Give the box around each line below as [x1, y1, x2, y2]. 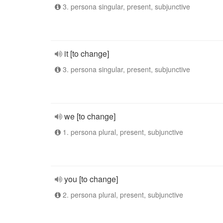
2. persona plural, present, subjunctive [61, 190, 183, 200]
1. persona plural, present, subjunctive [61, 127, 183, 137]
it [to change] [64, 48, 109, 59]
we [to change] [64, 111, 115, 122]
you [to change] [64, 173, 118, 185]
